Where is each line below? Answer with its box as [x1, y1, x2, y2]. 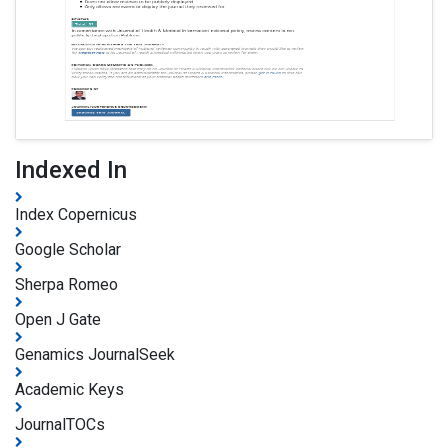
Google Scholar [15, 239, 121, 259]
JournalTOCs [15, 414, 105, 434]
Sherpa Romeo [15, 274, 118, 294]
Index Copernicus [15, 204, 137, 224]
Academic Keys [15, 379, 124, 399]
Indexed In [15, 155, 127, 184]
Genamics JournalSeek [15, 344, 175, 364]
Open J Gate [15, 309, 101, 329]
